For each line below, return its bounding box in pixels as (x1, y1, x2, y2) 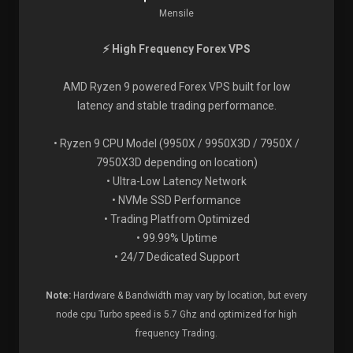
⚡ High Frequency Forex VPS (102, 43, 251, 55)
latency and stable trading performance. (76, 99, 277, 112)
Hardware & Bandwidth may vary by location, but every (71, 290, 307, 301)
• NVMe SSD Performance (112, 194, 241, 206)
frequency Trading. (136, 328, 217, 339)
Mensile (159, 8, 194, 19)
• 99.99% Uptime (136, 232, 217, 244)
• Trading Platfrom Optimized (103, 213, 250, 225)
